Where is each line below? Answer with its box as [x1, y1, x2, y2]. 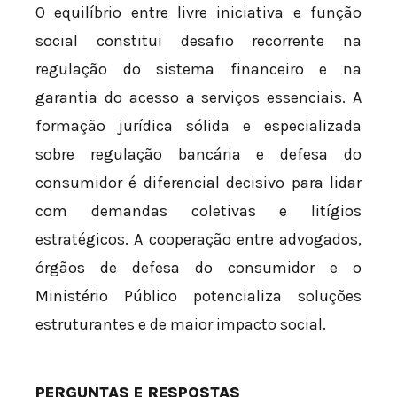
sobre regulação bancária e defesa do [35, 144, 362, 164]
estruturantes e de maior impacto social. [35, 314, 326, 334]
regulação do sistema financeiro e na [35, 58, 362, 79]
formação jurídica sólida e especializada [35, 115, 362, 136]
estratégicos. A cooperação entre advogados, [35, 229, 362, 249]
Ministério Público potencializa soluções [35, 285, 362, 306]
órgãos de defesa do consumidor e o [35, 257, 362, 277]
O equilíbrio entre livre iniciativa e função [35, 2, 362, 22]
